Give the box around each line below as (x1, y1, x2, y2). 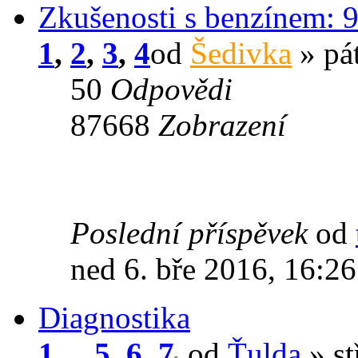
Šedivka (190, 35, 292, 70)
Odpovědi (110, 71, 233, 106)
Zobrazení (158, 107, 286, 142)
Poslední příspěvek (70, 215, 316, 250)
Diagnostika (38, 300, 190, 335)
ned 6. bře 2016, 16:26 (70, 251, 356, 286)
